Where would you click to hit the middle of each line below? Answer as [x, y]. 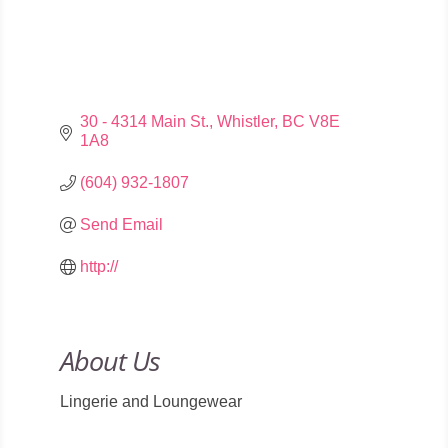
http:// [98, 266]
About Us [109, 360]
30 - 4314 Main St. [144, 121]
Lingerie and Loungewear [150, 401]
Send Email [121, 224]
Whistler [245, 121]
